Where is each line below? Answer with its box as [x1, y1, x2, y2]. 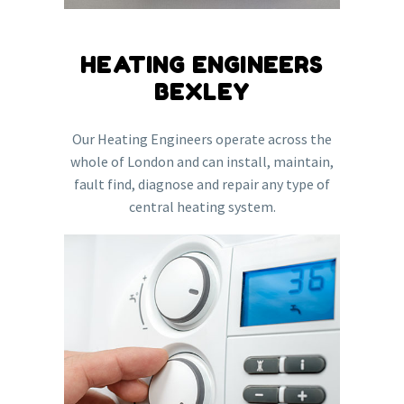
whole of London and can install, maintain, [70, 151, 334, 170]
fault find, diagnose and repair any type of [74, 174, 330, 193]
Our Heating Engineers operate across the [72, 129, 332, 148]
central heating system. [128, 197, 276, 216]
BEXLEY [153, 78, 251, 106]
